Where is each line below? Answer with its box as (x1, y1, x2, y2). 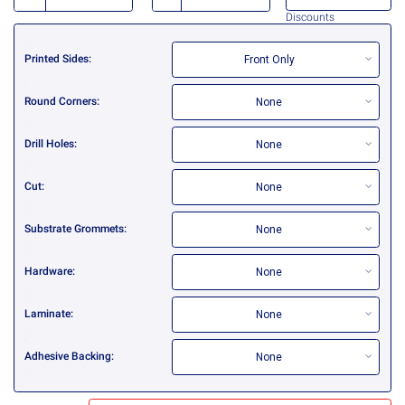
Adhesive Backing (24, 350, 112, 363)
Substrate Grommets (24, 222, 125, 236)
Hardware (24, 265, 73, 278)
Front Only (243, 52, 295, 66)
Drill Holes (24, 137, 75, 151)
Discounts (285, 11, 334, 24)
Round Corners (24, 95, 98, 108)
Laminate (24, 307, 71, 321)
